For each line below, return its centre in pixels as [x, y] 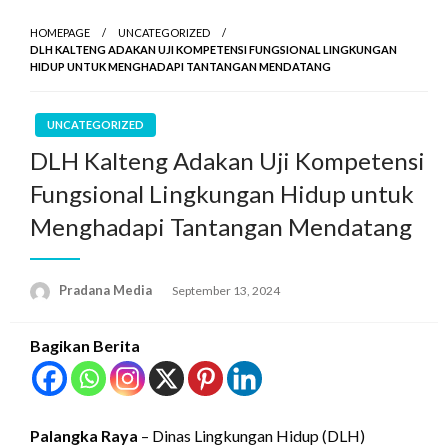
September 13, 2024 [226, 291]
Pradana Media [107, 289]
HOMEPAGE [60, 32]
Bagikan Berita [85, 345]
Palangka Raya [84, 435]
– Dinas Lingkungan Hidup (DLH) [251, 435]
